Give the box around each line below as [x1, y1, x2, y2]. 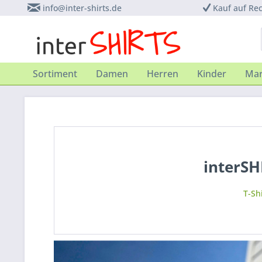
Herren [147, 67, 178, 80]
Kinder [197, 67, 226, 80]
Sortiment [33, 67, 77, 80]
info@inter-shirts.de [43, 2, 122, 13]
